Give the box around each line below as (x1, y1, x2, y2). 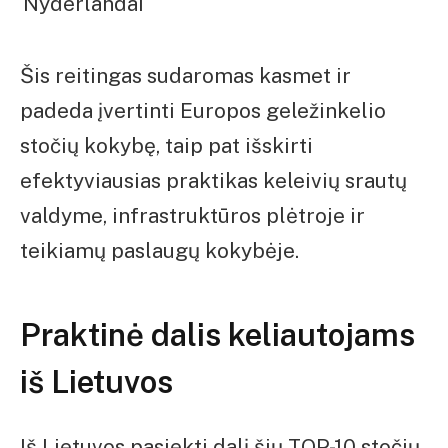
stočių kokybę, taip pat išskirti (20, 133, 313, 159)
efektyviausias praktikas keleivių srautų (20, 168, 407, 194)
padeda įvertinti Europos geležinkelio (20, 98, 386, 124)
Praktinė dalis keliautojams (20, 316, 415, 353)
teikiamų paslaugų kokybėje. (20, 238, 299, 264)
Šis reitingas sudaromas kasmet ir (20, 63, 351, 89)
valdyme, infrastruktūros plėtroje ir (20, 203, 365, 229)
